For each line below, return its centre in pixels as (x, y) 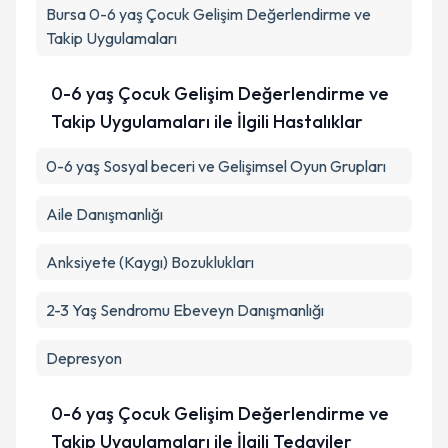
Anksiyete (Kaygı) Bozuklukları (150, 262)
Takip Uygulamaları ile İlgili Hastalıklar (207, 121)
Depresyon (84, 358)
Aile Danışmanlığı (104, 214)
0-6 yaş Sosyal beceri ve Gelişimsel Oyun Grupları (216, 166)
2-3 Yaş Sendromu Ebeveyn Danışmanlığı (185, 310)
